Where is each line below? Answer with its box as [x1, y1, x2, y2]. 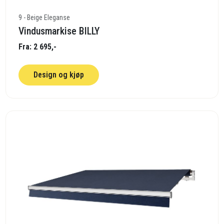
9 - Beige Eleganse [18, 13, 70, 22]
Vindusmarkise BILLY [18, 25, 100, 37]
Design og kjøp [33, 70, 84, 80]
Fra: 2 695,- [18, 42, 57, 52]
